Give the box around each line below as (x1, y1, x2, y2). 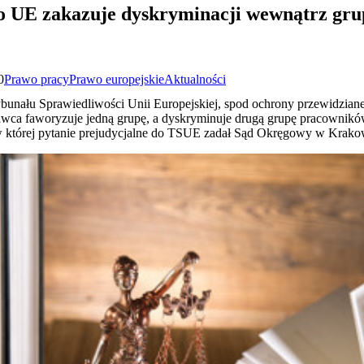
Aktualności (164, 71, 226, 86)
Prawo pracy (4, 71, 69, 86)
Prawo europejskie (69, 71, 164, 86)
